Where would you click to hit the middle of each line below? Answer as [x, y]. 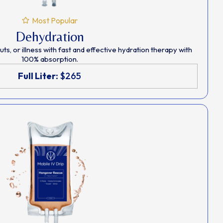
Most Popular [55, 20]
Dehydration [50, 36]
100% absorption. [50, 59]
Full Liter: [38, 76]
